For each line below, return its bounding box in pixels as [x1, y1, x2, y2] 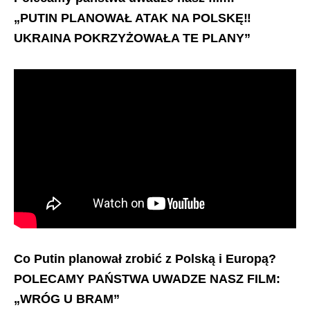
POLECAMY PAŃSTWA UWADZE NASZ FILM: [14, 271, 280, 286]
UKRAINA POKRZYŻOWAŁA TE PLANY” [14, 30, 250, 45]
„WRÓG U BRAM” [14, 291, 120, 306]
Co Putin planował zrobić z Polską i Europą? [14, 251, 276, 266]
